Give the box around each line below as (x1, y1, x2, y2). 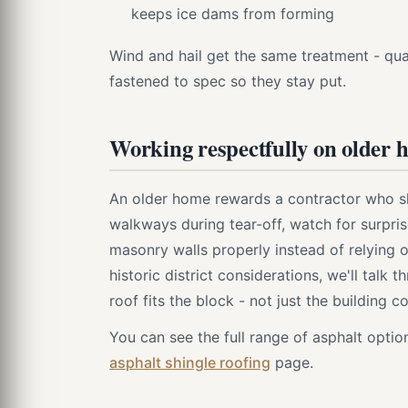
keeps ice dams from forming (131, 5, 334, 23)
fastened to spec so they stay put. (109, 72, 346, 90)
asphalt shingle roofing (109, 353, 270, 372)
